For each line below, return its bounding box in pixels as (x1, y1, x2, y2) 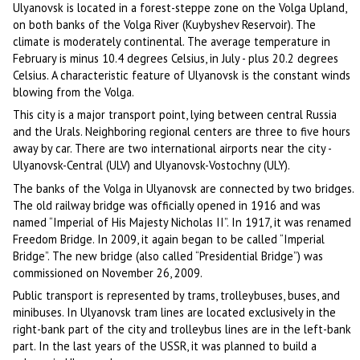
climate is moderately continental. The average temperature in (13, 34, 331, 50)
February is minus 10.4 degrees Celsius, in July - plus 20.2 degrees (13, 51, 339, 67)
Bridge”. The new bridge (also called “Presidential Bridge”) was (13, 247, 324, 264)
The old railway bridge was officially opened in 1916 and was (13, 197, 321, 213)
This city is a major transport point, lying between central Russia (13, 107, 337, 123)
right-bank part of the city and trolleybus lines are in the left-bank (13, 321, 352, 337)
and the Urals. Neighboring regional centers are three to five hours (13, 124, 351, 140)
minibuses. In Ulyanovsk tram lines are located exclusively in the (13, 304, 337, 320)
